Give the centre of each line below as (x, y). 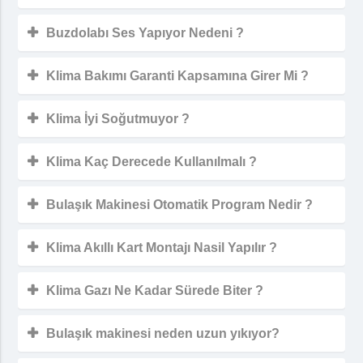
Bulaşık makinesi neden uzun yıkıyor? (163, 333)
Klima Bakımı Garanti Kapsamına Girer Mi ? (178, 75)
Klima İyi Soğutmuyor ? (118, 118)
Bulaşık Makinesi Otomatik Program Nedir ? (180, 204)
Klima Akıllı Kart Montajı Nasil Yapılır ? (162, 247)
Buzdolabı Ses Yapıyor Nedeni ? (145, 32)
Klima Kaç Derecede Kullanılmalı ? (152, 161)
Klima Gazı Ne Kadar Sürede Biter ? (155, 290)
